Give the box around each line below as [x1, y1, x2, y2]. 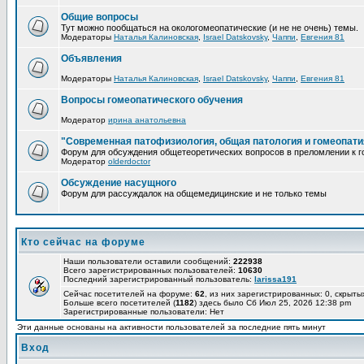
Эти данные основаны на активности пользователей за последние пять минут [17, 323, 326, 331]
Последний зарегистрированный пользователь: [63, 275, 254, 284]
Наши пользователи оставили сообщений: [63, 257, 233, 266]
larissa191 [254, 275, 297, 284]
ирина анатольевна [108, 115, 186, 124]
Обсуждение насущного [61, 177, 176, 188]
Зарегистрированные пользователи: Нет [63, 307, 224, 316]
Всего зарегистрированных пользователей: [63, 266, 238, 275]
